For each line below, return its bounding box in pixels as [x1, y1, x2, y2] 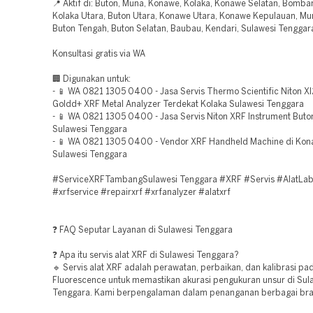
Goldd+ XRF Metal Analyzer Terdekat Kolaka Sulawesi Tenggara [52, 101, 304, 108]
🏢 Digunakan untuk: [52, 75, 131, 83]
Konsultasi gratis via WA [52, 50, 145, 58]
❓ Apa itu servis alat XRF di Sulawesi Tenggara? [52, 252, 239, 259]
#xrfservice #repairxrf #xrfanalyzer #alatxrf [52, 189, 231, 196]
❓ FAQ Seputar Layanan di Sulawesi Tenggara [52, 226, 233, 234]
